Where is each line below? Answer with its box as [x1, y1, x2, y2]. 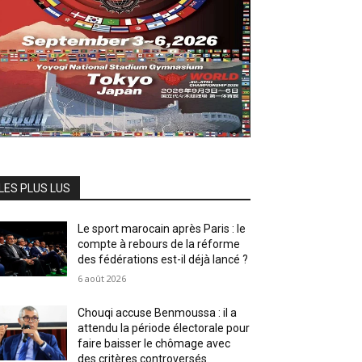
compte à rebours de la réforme [78, 237, 241, 250]
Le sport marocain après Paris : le [78, 221, 246, 235]
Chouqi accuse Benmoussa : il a [78, 305, 238, 319]
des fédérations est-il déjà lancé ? [78, 252, 249, 266]
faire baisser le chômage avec [78, 336, 231, 350]
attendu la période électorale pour [78, 321, 250, 335]
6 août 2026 [78, 271, 127, 284]
